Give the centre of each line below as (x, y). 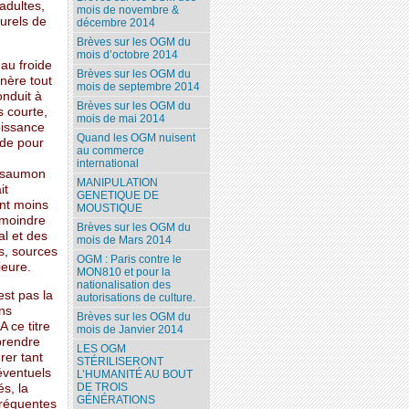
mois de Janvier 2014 (131, 330)
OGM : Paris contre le (130, 260)
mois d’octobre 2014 (128, 55)
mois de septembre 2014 (139, 87)
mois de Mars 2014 (125, 241)
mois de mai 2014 (121, 119)
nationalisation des (124, 285)
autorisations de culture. (136, 298)
